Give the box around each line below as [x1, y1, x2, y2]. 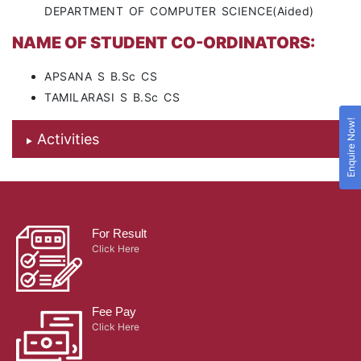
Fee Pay [91, 304, 136, 318]
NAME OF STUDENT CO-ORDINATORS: [12, 33, 315, 53]
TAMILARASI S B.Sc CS [44, 90, 180, 105]
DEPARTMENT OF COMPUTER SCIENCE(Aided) [44, 4, 314, 19]
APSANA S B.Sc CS [44, 69, 157, 84]
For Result [91, 226, 147, 240]
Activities [36, 131, 99, 148]
